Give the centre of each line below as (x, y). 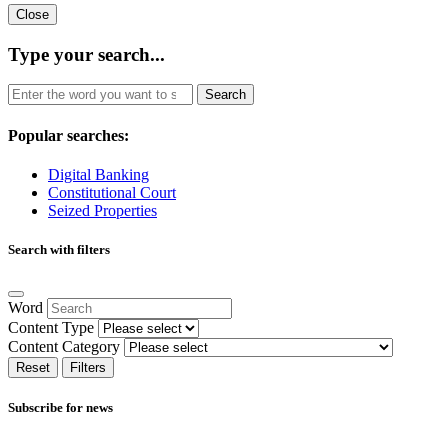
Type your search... (86, 54)
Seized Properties (102, 210)
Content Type (51, 328)
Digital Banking (98, 174)
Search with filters (59, 249)
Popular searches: (68, 135)
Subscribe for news (60, 408)
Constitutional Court (112, 192)
